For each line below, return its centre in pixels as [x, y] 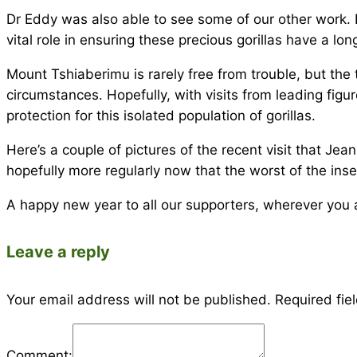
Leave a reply [58, 251]
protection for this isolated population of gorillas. [161, 115]
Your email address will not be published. [139, 300]
